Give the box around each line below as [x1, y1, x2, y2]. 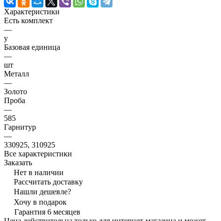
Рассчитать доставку [14, 178, 83, 186]
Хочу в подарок [14, 198, 67, 207]
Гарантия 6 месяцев [14, 208, 80, 217]
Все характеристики [4, 149, 72, 158]
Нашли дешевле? [14, 187, 71, 196]
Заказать [4, 158, 32, 167]
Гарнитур [4, 123, 36, 132]
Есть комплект [4, 16, 53, 25]
